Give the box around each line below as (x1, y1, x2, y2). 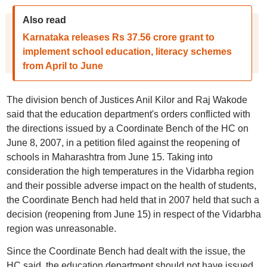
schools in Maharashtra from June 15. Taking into (6, 152, 213, 162)
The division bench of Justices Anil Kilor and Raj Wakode (6, 95, 247, 105)
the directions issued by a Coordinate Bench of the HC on (6, 123, 249, 133)
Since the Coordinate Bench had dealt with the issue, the (6, 246, 246, 256)
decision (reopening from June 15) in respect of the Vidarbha (6, 209, 261, 219)
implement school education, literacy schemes (22, 46, 232, 57)
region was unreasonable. (6, 223, 116, 234)
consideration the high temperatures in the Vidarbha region (6, 166, 254, 176)
